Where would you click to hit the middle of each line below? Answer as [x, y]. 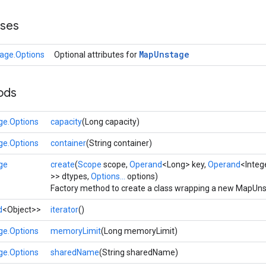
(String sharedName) [139, 252]
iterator [64, 210]
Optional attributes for [96, 55]
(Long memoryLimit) [139, 231]
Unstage [172, 54]
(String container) [119, 143]
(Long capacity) [111, 122]
